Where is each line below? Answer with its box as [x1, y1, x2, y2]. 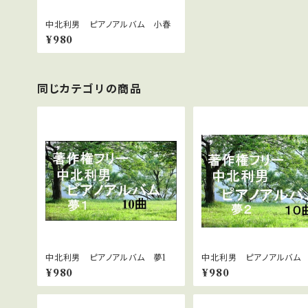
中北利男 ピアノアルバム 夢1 [45, 252, 166, 263]
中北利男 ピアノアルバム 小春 [45, 19, 171, 30]
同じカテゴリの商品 [37, 82, 142, 96]
